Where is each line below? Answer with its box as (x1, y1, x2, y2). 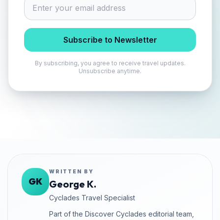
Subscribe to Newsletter (63, 35, 157, 45)
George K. (49, 178, 96, 191)
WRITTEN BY (49, 168, 94, 175)
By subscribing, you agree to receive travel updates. (34, 59, 186, 67)
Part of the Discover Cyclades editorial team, (49, 210, 194, 219)
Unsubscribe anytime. (79, 67, 141, 75)
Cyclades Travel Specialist (49, 193, 135, 202)
